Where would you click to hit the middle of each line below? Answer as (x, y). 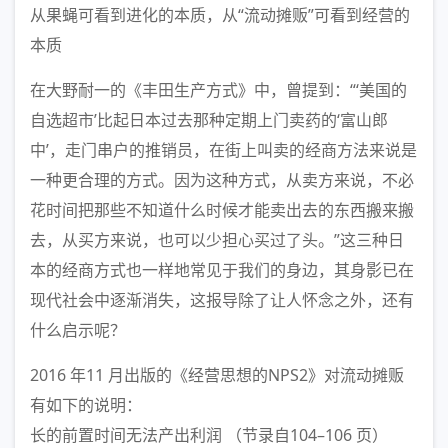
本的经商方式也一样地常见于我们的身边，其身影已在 (222, 270)
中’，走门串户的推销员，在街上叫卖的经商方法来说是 (223, 150)
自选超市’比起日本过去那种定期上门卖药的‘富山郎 (209, 120)
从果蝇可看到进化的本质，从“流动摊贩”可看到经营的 (220, 15)
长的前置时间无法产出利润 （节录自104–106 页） (209, 435)
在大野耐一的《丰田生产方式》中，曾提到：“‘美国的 (218, 90)
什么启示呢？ (78, 330)
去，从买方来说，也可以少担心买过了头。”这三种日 (217, 240)
